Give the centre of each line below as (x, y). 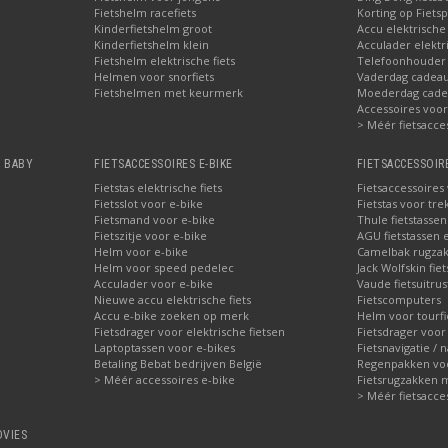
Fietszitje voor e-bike (151, 235)
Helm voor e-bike (141, 251)
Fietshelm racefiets (145, 12)
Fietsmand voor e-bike (155, 219)
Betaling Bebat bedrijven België (178, 363)
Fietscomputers (398, 299)
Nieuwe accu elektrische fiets (173, 299)
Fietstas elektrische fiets (158, 187)
